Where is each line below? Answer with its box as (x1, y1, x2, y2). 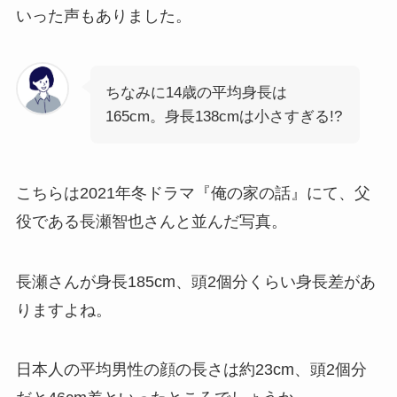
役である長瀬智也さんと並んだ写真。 (15, 212, 287, 230)
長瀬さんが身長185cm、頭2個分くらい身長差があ (15, 272, 376, 291)
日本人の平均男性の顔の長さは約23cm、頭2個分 (15, 361, 367, 379)
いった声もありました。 (15, 7, 191, 26)
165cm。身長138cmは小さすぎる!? (105, 107, 342, 125)
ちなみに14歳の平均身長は (105, 83, 287, 101)
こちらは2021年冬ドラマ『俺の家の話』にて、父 (15, 183, 370, 202)
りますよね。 (15, 300, 112, 319)
